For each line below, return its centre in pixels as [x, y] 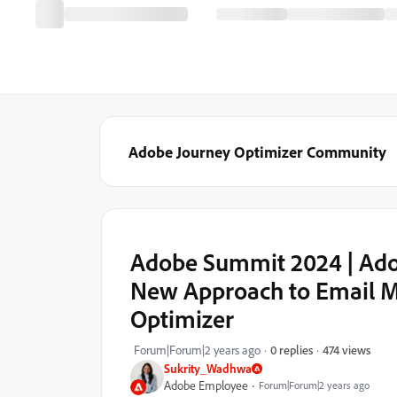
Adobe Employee [206, 385]
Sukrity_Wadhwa [208, 368]
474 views [346, 349]
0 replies [292, 350]
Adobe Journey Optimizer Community [257, 152]
